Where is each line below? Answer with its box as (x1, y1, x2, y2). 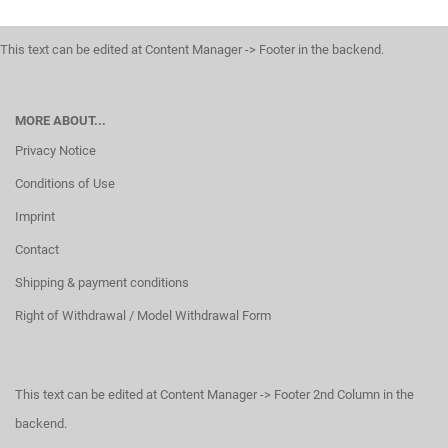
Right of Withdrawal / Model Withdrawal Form (15, 308, 271, 323)
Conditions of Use (15, 176, 115, 191)
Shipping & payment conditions (15, 275, 189, 290)
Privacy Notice (15, 143, 96, 158)
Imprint (15, 209, 55, 224)
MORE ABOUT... (15, 113, 106, 128)
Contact (15, 242, 59, 257)
